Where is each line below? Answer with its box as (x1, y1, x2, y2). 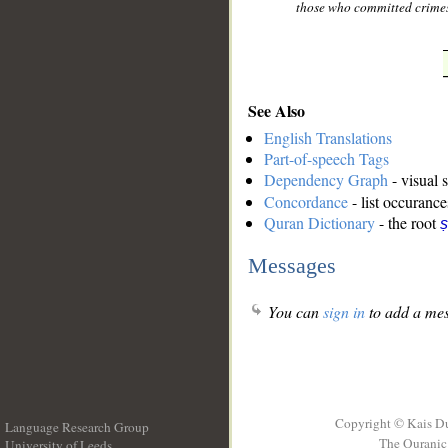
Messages (248, 252, 336, 278)
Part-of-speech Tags (264, 148, 389, 170)
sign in (323, 301, 365, 323)
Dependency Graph (264, 169, 388, 191)
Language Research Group (5, 418, 149, 436)
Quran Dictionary (264, 212, 375, 234)
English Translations (264, 127, 392, 149)
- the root (375, 212, 440, 234)
